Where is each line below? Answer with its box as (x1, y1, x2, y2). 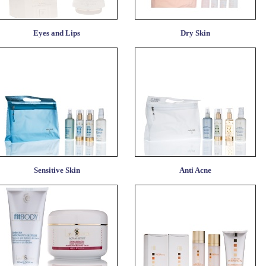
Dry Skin (180, 29, 210, 38)
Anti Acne (179, 166, 211, 175)
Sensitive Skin (33, 166, 80, 175)
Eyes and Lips (33, 29, 80, 38)
